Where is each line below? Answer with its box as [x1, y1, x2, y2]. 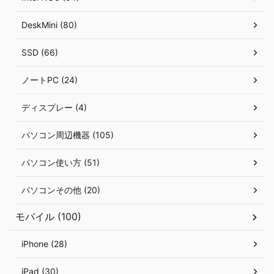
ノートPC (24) [21, 75, 78, 85]
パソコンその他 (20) [21, 185, 100, 195]
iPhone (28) [21, 239, 67, 249]
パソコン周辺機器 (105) [21, 130, 114, 140]
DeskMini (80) [21, 20, 77, 30]
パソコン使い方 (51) [21, 157, 100, 168]
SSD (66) [21, 47, 58, 57]
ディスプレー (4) [21, 102, 87, 113]
